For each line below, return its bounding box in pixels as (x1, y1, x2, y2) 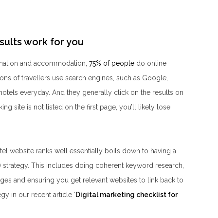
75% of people (89, 59, 134, 67)
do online (134, 59, 166, 67)
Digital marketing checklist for (75, 190, 178, 199)
